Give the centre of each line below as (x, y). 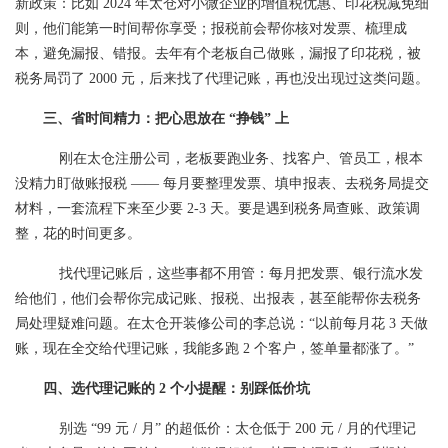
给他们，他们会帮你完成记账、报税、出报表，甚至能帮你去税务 (218, 298)
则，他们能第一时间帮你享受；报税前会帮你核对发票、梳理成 (211, 28)
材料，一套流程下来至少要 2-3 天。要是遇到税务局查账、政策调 (217, 208)
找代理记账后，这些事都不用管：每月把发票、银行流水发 (233, 273)
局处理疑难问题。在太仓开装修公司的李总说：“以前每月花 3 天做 (221, 323)
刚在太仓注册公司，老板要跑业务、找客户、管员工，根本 (233, 158)
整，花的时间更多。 (78, 233)
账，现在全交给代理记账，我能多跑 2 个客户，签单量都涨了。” (214, 348)
